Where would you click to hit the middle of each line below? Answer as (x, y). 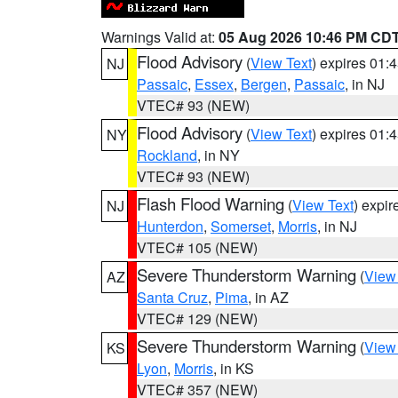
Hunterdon (170, 226)
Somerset (241, 226)
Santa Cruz (172, 297)
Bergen (264, 84)
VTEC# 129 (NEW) (197, 318)
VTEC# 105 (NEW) (197, 247)
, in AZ (268, 297)
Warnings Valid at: (160, 37)
